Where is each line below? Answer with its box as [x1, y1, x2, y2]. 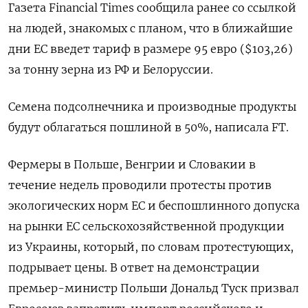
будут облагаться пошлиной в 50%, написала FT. [8, 120, 289, 135]
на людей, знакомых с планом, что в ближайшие [8, 21, 293, 36]
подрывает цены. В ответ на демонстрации [8, 261, 260, 275]
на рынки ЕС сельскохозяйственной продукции [8, 219, 285, 234]
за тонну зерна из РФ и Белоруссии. [8, 63, 213, 77]
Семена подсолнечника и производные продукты [8, 100, 296, 114]
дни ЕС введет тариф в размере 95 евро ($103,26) [8, 42, 293, 56]
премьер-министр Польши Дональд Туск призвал [8, 281, 299, 296]
